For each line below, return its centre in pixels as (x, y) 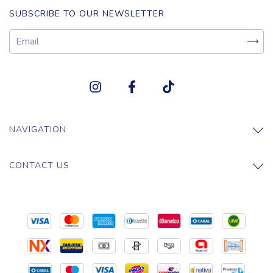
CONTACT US (39, 165)
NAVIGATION (38, 129)
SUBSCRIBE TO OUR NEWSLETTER (87, 14)
